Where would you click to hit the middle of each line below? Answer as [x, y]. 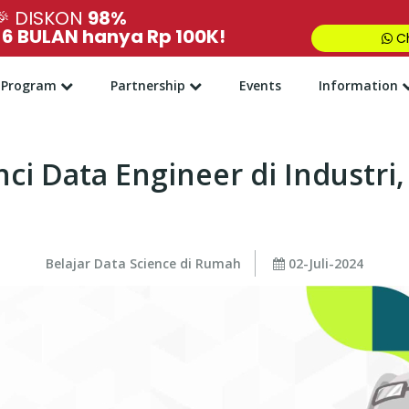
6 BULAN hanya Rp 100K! [114, 37]
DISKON [49, 18]
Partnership [147, 85]
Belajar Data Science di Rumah [143, 263]
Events [260, 85]
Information [358, 85]
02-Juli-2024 [324, 263]
